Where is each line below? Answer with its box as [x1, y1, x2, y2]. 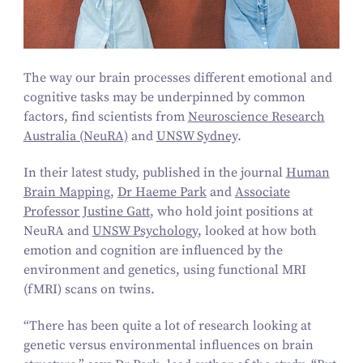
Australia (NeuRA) [23, 128, 128, 145]
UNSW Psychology [92, 223, 198, 240]
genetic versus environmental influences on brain [23, 336, 314, 353]
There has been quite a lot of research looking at [28, 317, 311, 334]
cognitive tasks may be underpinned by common [23, 89, 305, 106]
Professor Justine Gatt [23, 203, 150, 220]
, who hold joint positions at [149, 203, 313, 220]
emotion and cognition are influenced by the [23, 242, 283, 259]
